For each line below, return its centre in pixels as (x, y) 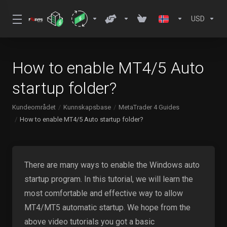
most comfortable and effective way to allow (104, 193)
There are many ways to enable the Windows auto (112, 165)
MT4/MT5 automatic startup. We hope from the (107, 207)
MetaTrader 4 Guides (149, 107)
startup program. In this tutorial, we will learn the (109, 179)
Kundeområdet (34, 107)
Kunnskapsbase (87, 107)
